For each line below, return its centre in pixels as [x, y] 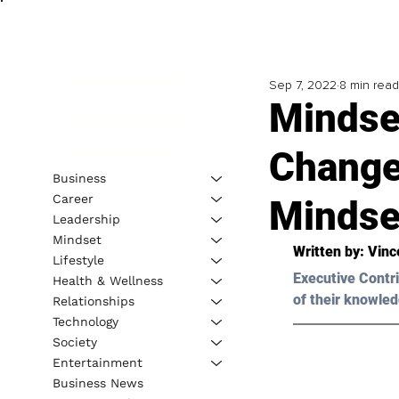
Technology [85, 321]
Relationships [93, 301]
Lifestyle [78, 260]
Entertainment [97, 362]
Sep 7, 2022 [302, 85]
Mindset [77, 239]
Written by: [330, 252]
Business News [98, 383]
